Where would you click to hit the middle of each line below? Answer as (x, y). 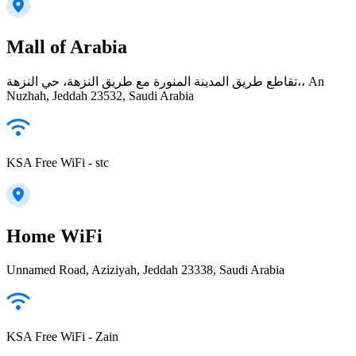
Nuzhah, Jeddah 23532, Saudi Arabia (100, 95)
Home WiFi (54, 236)
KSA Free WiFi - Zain (62, 336)
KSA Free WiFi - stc (58, 162)
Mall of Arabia (67, 46)
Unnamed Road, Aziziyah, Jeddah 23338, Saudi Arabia (145, 269)
